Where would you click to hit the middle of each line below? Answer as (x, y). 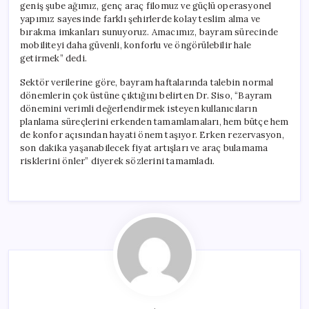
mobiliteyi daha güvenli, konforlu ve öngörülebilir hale (136, 45)
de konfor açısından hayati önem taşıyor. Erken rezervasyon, (152, 134)
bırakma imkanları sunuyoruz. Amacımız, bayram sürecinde (149, 32)
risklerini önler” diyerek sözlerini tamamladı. (118, 161)
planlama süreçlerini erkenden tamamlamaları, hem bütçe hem (154, 121)
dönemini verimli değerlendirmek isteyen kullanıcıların (139, 108)
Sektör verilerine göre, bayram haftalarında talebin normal (147, 82)
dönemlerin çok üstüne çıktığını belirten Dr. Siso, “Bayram (146, 95)
